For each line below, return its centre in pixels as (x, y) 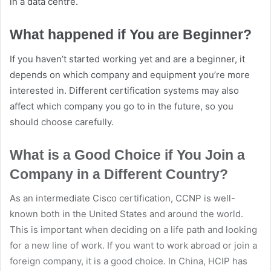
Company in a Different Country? (119, 174)
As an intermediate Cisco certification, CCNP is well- (122, 198)
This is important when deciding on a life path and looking (133, 230)
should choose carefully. (62, 122)
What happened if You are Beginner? (131, 35)
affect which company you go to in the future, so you (122, 106)
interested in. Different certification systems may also (124, 90)
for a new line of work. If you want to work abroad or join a (133, 246)
